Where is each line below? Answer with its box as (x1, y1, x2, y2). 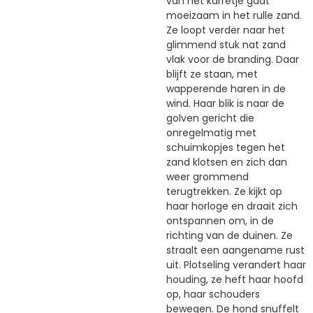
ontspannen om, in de (166, 213, 274, 228)
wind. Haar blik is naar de (166, 96, 284, 110)
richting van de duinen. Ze (166, 228, 293, 242)
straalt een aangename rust (166, 242, 305, 257)
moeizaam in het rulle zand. (166, 8, 302, 22)
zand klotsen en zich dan (166, 154, 287, 169)
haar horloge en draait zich (166, 198, 298, 213)
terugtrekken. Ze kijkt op (166, 184, 282, 198)
